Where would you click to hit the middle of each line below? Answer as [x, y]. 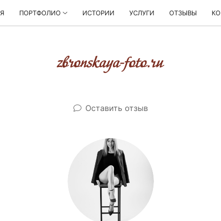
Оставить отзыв [116, 108]
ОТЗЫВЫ [183, 13]
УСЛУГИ [142, 13]
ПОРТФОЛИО [40, 13]
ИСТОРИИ [98, 13]
